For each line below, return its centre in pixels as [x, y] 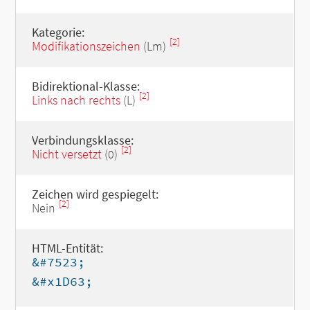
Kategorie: [58, 32]
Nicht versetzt [66, 154]
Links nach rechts [76, 100]
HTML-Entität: [67, 248]
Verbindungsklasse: [82, 140]
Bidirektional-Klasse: [85, 86]
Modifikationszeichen [86, 46]
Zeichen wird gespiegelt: [95, 194]
